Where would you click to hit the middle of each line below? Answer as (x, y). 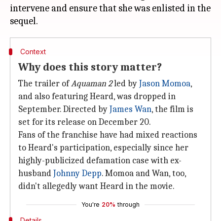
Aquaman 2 (92, 84)
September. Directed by (64, 109)
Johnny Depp (77, 173)
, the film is (172, 109)
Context (33, 52)
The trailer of (45, 84)
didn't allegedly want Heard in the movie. (96, 186)
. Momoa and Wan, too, (144, 173)
